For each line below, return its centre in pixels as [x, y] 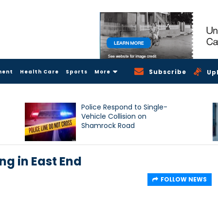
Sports [77, 72]
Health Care [39, 72]
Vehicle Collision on [114, 116]
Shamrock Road [108, 125]
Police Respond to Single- [125, 107]
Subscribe [168, 72]
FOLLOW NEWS [184, 179]
